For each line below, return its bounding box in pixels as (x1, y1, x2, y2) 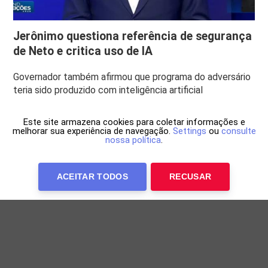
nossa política (105, 135, 161, 145)
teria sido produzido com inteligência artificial (13, 84, 203, 96)
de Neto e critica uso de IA (13, 44, 153, 58)
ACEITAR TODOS (56, 172, 129, 181)
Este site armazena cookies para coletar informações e (23, 117, 245, 127)
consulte (221, 126, 256, 136)
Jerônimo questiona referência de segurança (13, 29, 252, 43)
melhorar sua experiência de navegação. (12, 126, 173, 136)
